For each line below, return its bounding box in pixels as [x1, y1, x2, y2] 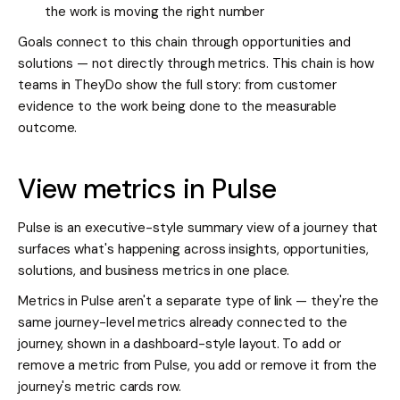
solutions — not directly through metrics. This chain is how [18, 54, 375, 73]
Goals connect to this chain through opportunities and [18, 33, 351, 52]
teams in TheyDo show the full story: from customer [18, 76, 337, 95]
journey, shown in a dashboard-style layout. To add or [18, 335, 341, 354]
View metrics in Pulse [18, 171, 277, 207]
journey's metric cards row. [18, 378, 181, 396]
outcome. [18, 119, 78, 137]
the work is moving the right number [45, 3, 265, 21]
